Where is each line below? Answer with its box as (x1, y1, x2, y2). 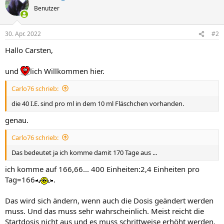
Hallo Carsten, (5, 45, 53, 55)
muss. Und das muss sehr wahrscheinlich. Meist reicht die (5, 206, 204, 216)
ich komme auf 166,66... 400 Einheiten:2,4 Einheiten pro (5, 164, 199, 174)
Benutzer (34, 3, 59, 12)
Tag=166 (5, 174, 35, 184)
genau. (5, 115, 28, 125)
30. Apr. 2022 (5, 29, 41, 38)
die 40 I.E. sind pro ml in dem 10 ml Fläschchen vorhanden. (11, 98, 184, 108)
